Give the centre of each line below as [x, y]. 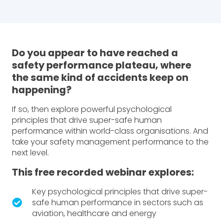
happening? [42, 90]
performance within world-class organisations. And [110, 131]
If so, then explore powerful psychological [92, 110]
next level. [30, 153]
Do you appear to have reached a [95, 53]
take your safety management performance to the [110, 142]
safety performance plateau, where [102, 66]
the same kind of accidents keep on [100, 78]
